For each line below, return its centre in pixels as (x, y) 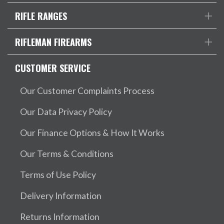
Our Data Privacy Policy (66, 112)
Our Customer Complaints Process (87, 91)
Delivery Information (61, 196)
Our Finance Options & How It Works (92, 133)
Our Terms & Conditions (67, 154)
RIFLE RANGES (41, 16)
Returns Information (60, 217)
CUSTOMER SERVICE (53, 68)
